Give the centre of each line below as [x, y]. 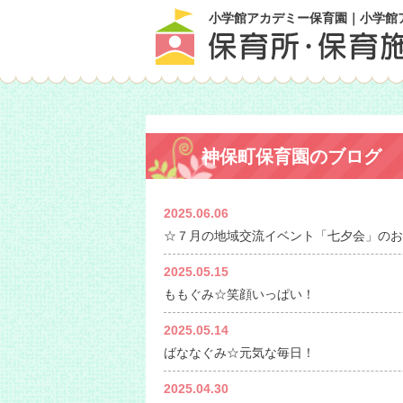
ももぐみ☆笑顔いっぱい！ [239, 294]
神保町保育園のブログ [291, 157]
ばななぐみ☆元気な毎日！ [239, 353]
